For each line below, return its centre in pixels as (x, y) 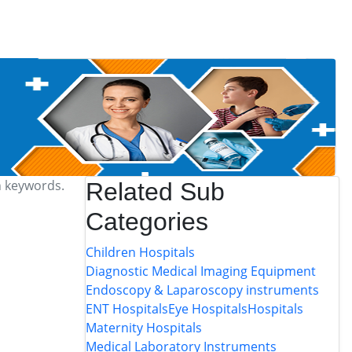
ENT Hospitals (126, 309)
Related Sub (155, 192)
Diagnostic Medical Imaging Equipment (200, 271)
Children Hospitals (140, 252)
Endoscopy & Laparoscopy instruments (202, 290)
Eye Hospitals (207, 309)
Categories (147, 222)
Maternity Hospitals (143, 328)
